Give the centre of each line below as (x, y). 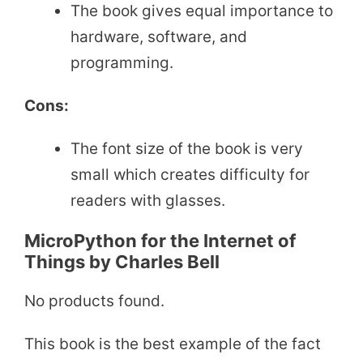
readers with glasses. (148, 200)
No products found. (94, 301)
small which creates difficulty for (190, 174)
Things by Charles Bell (122, 262)
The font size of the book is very (187, 148)
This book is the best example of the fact (173, 344)
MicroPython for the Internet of (160, 241)
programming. (122, 62)
